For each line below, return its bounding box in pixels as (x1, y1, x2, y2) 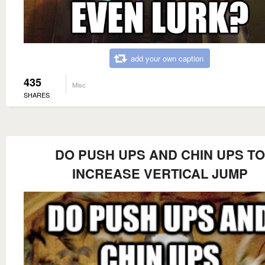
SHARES (24, 90, 50, 100)
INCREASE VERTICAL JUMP (72, 164, 248, 183)
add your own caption (131, 53, 203, 64)
